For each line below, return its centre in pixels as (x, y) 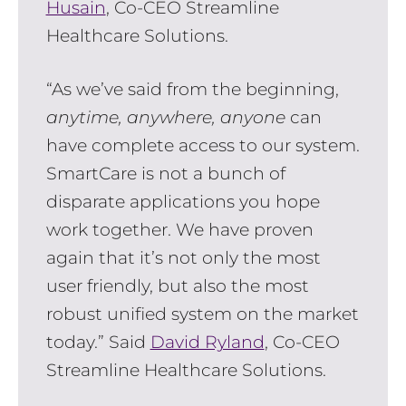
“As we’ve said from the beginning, (192, 90)
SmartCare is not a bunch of (165, 174)
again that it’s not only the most (183, 258)
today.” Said (98, 343)
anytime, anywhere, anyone (165, 118)
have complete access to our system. (203, 146)
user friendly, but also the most (177, 286)
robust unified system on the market (202, 314)
